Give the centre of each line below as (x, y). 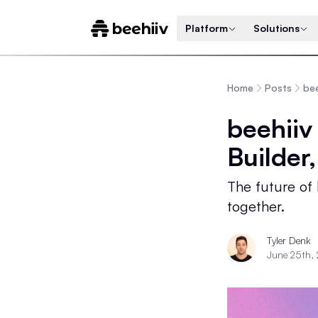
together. (256, 206)
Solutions (277, 28)
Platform (207, 28)
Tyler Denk (289, 240)
